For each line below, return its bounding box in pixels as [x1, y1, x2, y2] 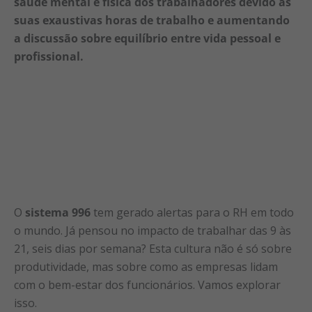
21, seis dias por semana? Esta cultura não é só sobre [14, 241, 292, 256]
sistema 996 [25, 205, 91, 220]
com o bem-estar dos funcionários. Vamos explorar [14, 277, 281, 292]
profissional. [14, 49, 84, 64]
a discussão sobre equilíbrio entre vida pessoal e [14, 31, 281, 46]
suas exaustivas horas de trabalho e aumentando [14, 13, 290, 28]
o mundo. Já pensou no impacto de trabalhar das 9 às [14, 223, 291, 238]
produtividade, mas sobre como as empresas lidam [14, 259, 278, 274]
